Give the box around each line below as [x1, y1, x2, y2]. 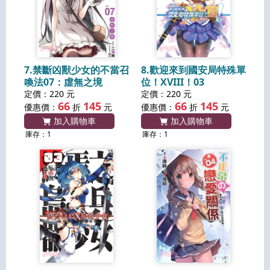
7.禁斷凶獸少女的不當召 [24, 63, 129, 77]
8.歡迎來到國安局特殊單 [141, 63, 246, 77]
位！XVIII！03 [141, 75, 204, 89]
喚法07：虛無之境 [24, 75, 102, 89]
